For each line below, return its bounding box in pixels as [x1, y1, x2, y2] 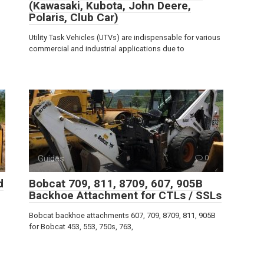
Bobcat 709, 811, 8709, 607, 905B [29, 176, 203, 190]
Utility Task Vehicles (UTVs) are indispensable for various [29, 32, 220, 42]
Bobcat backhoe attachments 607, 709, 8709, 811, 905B [29, 210, 216, 220]
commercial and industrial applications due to [29, 44, 184, 53]
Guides [38, 153, 64, 164]
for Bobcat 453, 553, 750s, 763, [29, 222, 133, 231]
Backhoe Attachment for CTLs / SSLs [29, 188, 222, 202]
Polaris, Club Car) [29, 10, 118, 24]
